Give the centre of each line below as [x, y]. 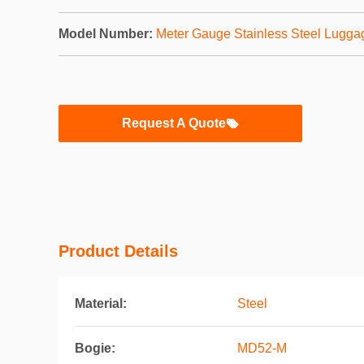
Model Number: [106, 34]
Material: [101, 303]
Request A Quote [174, 123]
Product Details [118, 251]
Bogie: [95, 348]
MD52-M [262, 348]
